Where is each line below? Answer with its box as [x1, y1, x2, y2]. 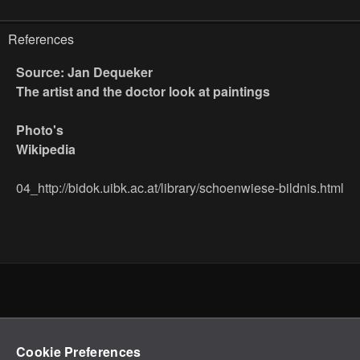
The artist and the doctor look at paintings [16, 82, 270, 101]
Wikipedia [16, 140, 76, 159]
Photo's [16, 121, 63, 140]
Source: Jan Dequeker [16, 63, 153, 82]
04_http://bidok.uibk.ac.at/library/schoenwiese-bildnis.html [16, 178, 344, 198]
